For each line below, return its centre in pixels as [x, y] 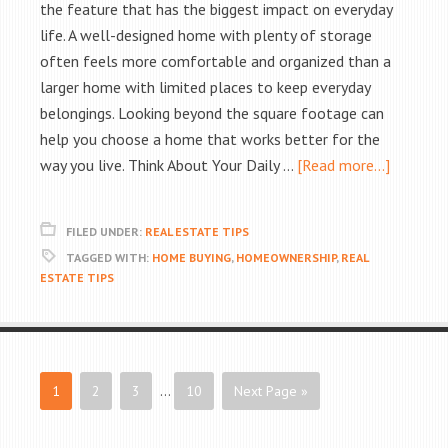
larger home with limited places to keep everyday [205, 87]
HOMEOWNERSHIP [286, 257]
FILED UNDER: [105, 231]
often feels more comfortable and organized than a [215, 61]
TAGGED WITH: [109, 257]
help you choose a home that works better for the [210, 139]
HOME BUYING [191, 257]
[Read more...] [343, 165]
